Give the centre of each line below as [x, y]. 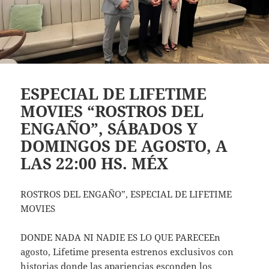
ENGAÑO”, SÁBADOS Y [109, 128]
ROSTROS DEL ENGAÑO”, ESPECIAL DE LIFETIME [126, 194]
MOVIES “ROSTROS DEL [112, 111]
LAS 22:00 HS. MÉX [95, 163]
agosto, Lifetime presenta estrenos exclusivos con [127, 251]
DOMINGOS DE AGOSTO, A [124, 146]
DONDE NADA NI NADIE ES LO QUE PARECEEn [121, 237]
